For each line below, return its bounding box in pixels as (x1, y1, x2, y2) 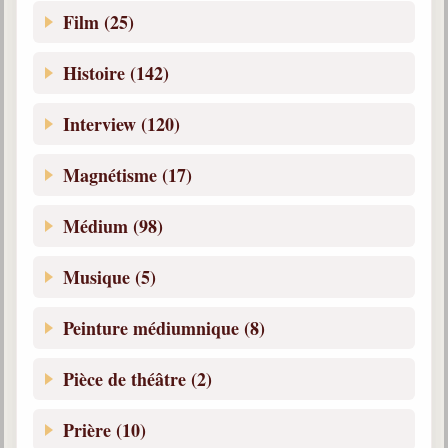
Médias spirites (44, 76, 151, 94)
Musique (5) (63, 264, 156, 290)
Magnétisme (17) (63, 162, 192, 188)
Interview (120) (63, 111, 180, 137)
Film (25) (63, 9, 134, 35)
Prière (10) (63, 417, 146, 443)
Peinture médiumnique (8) (63, 315, 265, 341)
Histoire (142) (63, 60, 169, 86)
